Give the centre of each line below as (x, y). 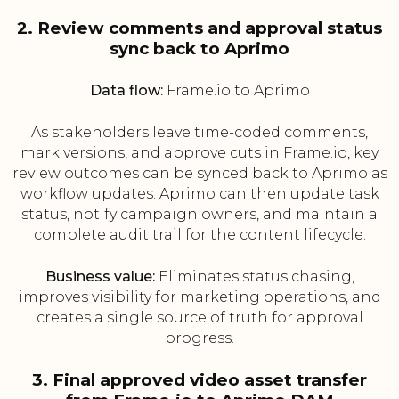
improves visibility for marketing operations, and (199, 297)
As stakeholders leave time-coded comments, (199, 133)
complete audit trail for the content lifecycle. (199, 235)
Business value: (100, 277)
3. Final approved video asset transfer (199, 380)
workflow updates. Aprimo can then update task (199, 194)
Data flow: (126, 91)
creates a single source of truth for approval (199, 318)
